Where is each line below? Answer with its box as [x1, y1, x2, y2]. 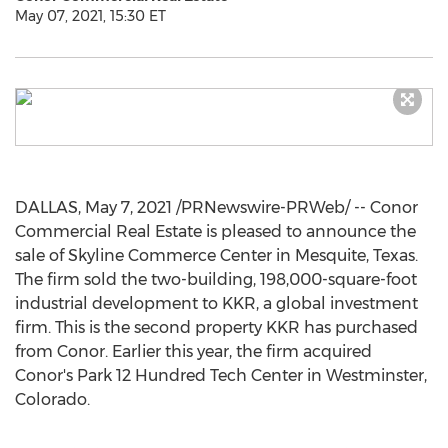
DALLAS [15, 198, 78, 217]
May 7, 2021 [85, 198, 172, 217]
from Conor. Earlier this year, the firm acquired [15, 342, 372, 361]
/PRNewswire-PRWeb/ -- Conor [172, 198, 418, 217]
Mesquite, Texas [295, 246, 415, 265]
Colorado [15, 390, 87, 409]
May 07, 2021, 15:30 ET [15, 7, 166, 25]
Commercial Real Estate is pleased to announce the [15, 222, 416, 241]
